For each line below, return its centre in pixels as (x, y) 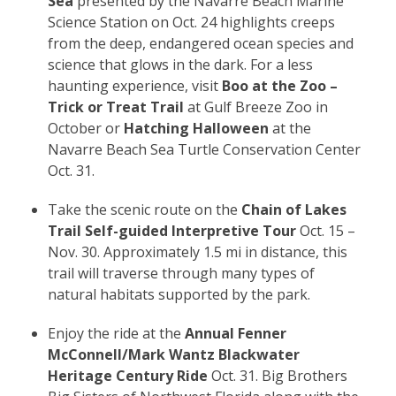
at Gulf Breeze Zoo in (257, 107)
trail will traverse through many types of (181, 273)
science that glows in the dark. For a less (180, 64)
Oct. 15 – (325, 230)
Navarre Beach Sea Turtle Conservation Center (204, 149)
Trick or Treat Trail (117, 107)
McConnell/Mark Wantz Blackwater (173, 354)
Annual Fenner (235, 333)
